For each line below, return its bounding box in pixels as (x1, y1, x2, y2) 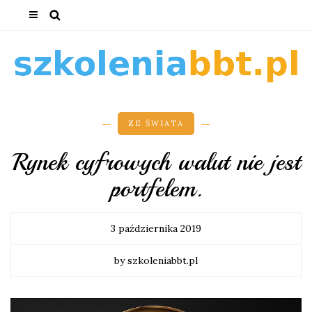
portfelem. (110, 173, 202, 205)
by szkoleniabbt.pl (114, 254, 198, 267)
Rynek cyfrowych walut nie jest (12, 147, 300, 178)
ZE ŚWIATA (128, 118, 184, 129)
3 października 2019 (111, 222, 201, 235)
